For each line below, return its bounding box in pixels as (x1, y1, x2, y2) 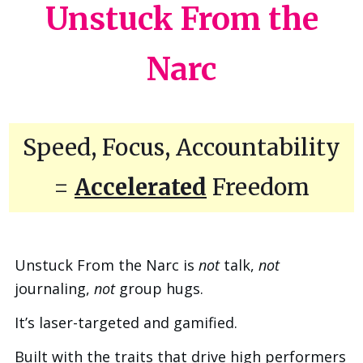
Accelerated (75, 173, 207, 203)
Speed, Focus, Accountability (23, 133, 340, 163)
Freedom (207, 173, 310, 203)
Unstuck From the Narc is (15, 255, 199, 275)
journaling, (15, 279, 94, 299)
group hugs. (115, 279, 203, 299)
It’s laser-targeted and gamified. (15, 313, 237, 333)
